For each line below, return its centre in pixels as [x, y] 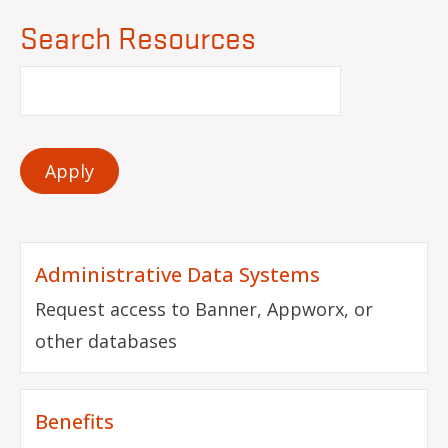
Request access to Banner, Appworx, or [204, 309]
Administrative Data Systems [178, 275]
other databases [106, 341]
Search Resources [138, 37]
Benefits [75, 422]
